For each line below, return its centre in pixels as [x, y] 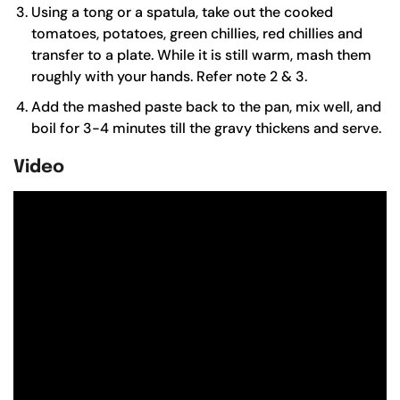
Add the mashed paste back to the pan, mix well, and [206, 106]
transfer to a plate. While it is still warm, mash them [201, 54]
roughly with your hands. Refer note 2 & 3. [169, 76]
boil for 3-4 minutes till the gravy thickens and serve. [206, 128]
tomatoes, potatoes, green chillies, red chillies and [197, 33]
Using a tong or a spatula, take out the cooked [182, 12]
